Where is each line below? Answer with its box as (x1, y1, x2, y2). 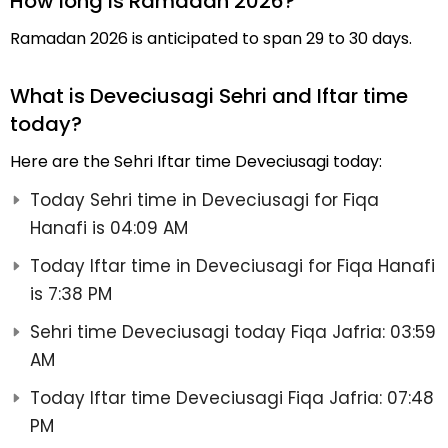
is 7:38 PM (30, 282, 112, 307)
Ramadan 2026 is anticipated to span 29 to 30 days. (10, 27, 412, 51)
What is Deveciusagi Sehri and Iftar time (10, 82, 408, 111)
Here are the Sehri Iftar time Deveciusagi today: (10, 150, 382, 174)
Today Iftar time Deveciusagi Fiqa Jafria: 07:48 (30, 386, 434, 411)
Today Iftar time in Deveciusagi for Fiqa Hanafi (30, 254, 435, 279)
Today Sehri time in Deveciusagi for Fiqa (30, 188, 379, 213)
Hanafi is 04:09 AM (30, 216, 188, 241)
